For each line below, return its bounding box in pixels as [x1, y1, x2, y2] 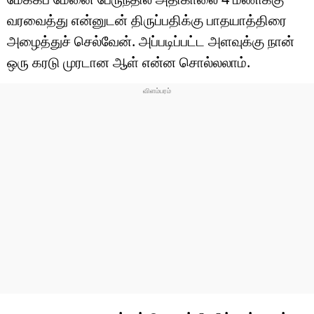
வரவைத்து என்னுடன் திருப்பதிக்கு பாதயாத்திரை [7, 10, 287, 29]
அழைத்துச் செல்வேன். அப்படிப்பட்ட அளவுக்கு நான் [7, 31, 294, 50]
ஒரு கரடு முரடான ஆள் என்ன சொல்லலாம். [7, 52, 250, 71]
